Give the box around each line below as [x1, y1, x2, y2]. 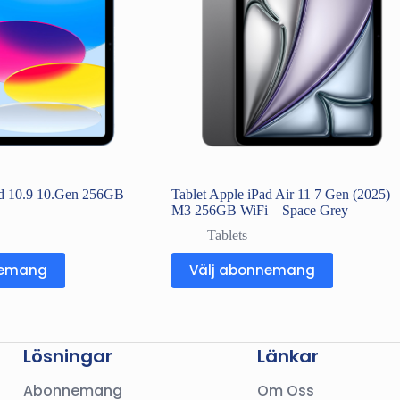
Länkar [256, 344, 319, 369]
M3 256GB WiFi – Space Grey [171, 202, 348, 218]
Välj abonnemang [188, 261, 315, 280]
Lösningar [22, 344, 112, 369]
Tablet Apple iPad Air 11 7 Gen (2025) [171, 186, 390, 202]
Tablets [206, 227, 247, 243]
